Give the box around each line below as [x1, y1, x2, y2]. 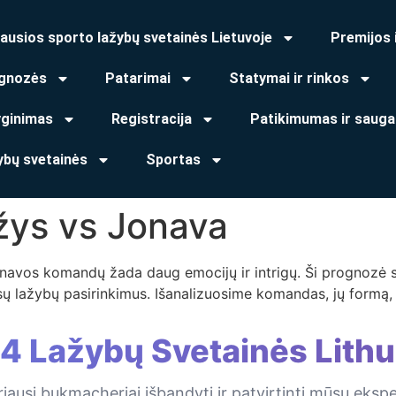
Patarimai [105, 70, 171, 87]
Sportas [146, 151, 201, 168]
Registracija [111, 110, 192, 127]
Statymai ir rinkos [229, 70, 349, 87]
